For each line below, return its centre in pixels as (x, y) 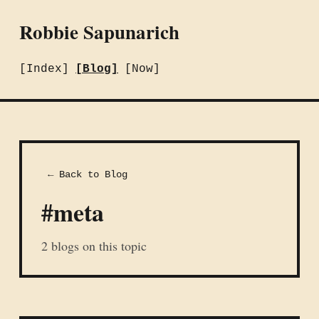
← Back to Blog (88, 175)
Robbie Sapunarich (99, 32)
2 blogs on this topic (94, 246)
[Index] (44, 69)
